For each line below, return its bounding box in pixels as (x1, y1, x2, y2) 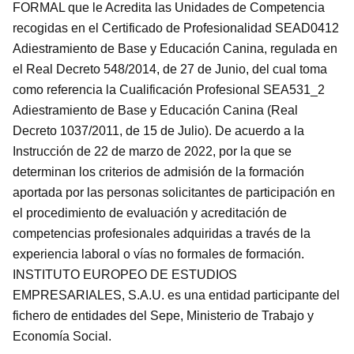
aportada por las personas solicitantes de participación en (13, 185, 336, 199)
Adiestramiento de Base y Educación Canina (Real (13, 103, 299, 117)
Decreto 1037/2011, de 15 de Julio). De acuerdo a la (13, 123, 305, 137)
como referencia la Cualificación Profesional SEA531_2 (13, 82, 326, 96)
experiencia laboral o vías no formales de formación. (13, 247, 305, 261)
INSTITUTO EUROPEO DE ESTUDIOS (13, 267, 238, 281)
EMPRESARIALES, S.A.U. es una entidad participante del (13, 288, 341, 302)
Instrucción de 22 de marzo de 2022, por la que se (13, 144, 292, 158)
